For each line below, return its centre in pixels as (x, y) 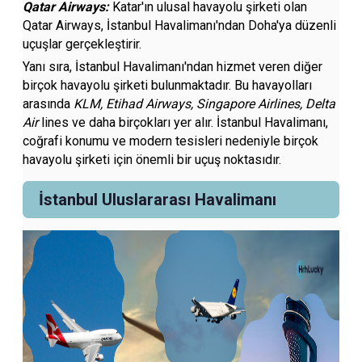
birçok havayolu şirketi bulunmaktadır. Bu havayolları (168, 85)
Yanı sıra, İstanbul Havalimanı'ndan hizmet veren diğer (173, 67)
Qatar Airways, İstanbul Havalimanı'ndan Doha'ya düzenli (180, 25)
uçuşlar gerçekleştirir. (82, 44)
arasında (47, 104)
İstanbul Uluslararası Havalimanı (158, 200)
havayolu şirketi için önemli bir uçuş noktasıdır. (152, 160)
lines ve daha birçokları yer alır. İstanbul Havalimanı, (183, 122)
